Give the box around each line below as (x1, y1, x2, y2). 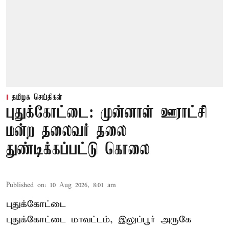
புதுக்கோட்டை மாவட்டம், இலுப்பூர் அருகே (6, 214, 192, 226)
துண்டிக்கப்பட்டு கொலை (6, 141, 150, 159)
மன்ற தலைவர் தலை (6, 123, 127, 141)
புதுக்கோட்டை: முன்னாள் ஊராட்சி (6, 104, 207, 123)
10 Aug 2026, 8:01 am (50, 181, 116, 190)
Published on (6, 181, 44, 190)
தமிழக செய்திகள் (12, 93, 62, 103)
